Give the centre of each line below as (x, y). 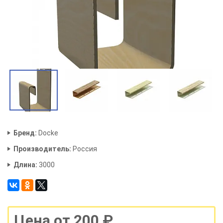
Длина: (25, 165)
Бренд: (25, 133)
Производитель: (42, 149)
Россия (84, 149)
